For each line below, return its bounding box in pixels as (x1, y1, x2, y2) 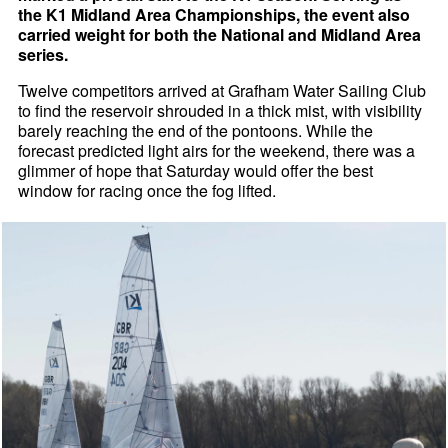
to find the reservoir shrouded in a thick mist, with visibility (18, 98, 423, 122)
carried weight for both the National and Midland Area (18, 22, 422, 46)
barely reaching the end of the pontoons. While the (18, 118, 374, 142)
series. (18, 42, 69, 66)
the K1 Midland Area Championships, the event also (18, 2, 411, 26)
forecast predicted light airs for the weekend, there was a (18, 138, 416, 162)
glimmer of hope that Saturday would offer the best (18, 158, 374, 182)
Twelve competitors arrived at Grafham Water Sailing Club (18, 78, 427, 102)
